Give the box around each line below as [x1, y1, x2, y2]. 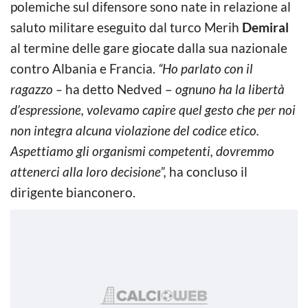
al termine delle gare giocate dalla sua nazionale [10, 39, 287, 56]
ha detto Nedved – [63, 80, 175, 97]
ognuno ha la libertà [175, 80, 285, 97]
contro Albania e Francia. [10, 60, 158, 76]
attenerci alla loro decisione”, [10, 163, 166, 179]
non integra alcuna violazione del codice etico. [10, 122, 259, 138]
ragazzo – [10, 80, 63, 97]
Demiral [242, 19, 289, 35]
